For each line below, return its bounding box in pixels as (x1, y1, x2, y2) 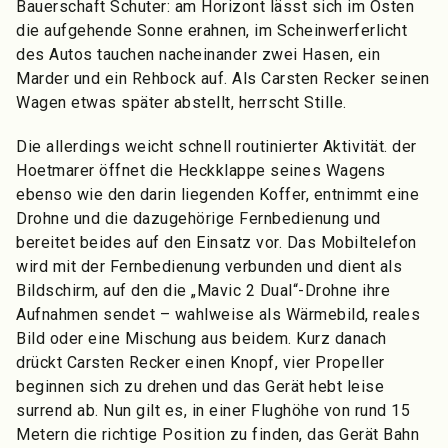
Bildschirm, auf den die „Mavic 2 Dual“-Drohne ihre (16, 280, 390, 300)
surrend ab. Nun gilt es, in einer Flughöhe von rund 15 (16, 400, 410, 420)
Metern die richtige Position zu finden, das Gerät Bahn (16, 424, 419, 444)
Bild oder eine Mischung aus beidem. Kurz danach (16, 328, 387, 348)
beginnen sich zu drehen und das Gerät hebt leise (16, 376, 384, 396)
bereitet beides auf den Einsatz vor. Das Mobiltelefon (16, 232, 417, 252)
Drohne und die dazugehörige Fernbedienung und (16, 208, 381, 228)
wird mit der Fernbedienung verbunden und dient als (16, 256, 402, 276)
